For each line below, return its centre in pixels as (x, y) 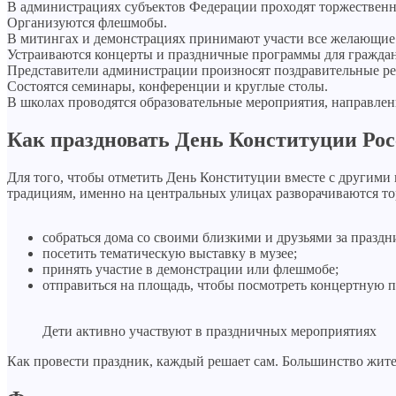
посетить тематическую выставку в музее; (170, 253)
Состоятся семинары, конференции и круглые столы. (168, 86)
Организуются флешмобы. (87, 22)
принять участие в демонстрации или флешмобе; (190, 269)
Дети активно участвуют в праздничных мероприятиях (209, 331)
